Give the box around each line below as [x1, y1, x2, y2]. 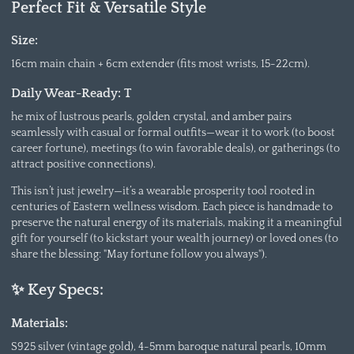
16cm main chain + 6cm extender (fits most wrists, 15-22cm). [10, 58, 310, 71]
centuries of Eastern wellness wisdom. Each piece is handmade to [10, 200, 333, 213]
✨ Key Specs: [10, 281, 104, 299]
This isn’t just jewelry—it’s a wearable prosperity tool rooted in [10, 184, 315, 198]
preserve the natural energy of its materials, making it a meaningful [10, 216, 342, 229]
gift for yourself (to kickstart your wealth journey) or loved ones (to [10, 232, 338, 245]
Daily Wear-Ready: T [10, 87, 131, 101]
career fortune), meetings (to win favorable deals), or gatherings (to [10, 142, 340, 156]
